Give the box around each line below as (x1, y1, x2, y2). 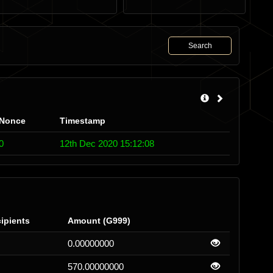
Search (188, 41, 212, 50)
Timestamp (60, 116, 105, 126)
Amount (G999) (68, 216, 130, 225)
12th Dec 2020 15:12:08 (60, 138, 154, 149)
